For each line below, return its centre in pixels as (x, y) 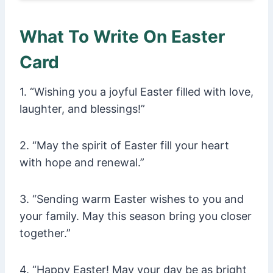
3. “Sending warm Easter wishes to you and (132, 199)
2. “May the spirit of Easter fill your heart (124, 146)
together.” (45, 233)
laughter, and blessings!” (82, 109)
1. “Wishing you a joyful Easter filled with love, (136, 92)
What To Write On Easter (122, 37)
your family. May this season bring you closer (136, 216)
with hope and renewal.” (82, 163)
